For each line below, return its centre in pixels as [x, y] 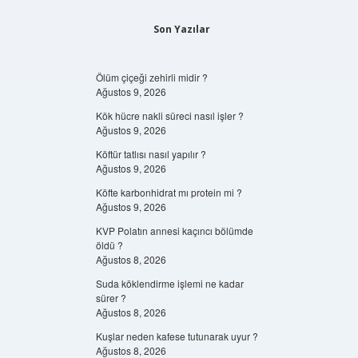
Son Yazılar [181, 29]
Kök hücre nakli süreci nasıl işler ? [169, 115]
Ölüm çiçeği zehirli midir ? [151, 77]
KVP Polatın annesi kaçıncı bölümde [174, 231]
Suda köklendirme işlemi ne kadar [169, 283]
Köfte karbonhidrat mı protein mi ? [169, 192]
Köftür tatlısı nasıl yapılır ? [151, 154]
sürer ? [111, 298]
